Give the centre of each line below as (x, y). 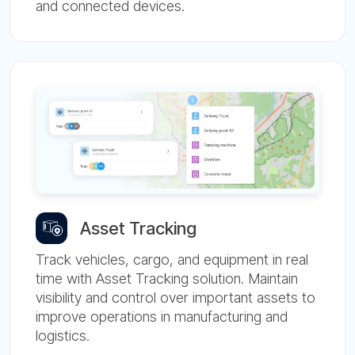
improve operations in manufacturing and (162, 317)
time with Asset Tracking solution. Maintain (167, 279)
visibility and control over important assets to (176, 298)
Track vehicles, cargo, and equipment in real (172, 260)
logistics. (63, 336)
